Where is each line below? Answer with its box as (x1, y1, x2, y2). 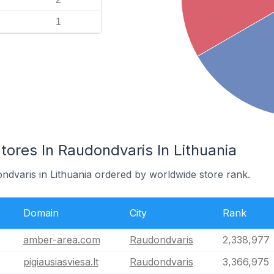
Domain (23, 207, 59, 219)
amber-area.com (23, 234, 100, 246)
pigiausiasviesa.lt (23, 256, 98, 268)
